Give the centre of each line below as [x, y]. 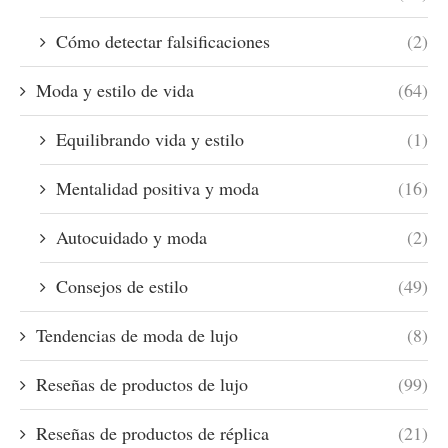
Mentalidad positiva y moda [157, 187]
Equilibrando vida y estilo [150, 138]
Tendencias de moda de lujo [137, 334]
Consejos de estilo [122, 285]
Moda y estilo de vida [115, 89]
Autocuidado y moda [131, 236]
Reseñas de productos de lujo [142, 383]
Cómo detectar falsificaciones [163, 40]
